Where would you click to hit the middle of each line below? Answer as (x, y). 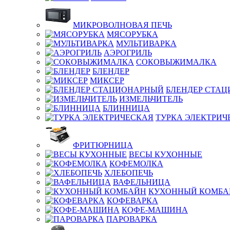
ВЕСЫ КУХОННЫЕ (166, 154)
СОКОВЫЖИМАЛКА (176, 62)
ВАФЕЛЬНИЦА (142, 182)
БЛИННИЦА (126, 108)
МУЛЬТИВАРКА (146, 43)
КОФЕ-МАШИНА (155, 210)
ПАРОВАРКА (132, 219)
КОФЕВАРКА (132, 200)
